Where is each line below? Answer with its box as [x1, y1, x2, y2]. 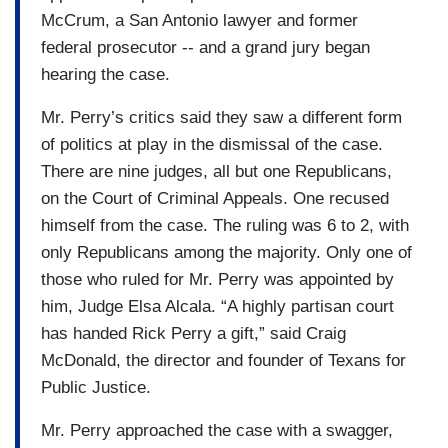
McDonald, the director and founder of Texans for [41, 350, 406, 370]
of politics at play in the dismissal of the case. [41, 134, 383, 154]
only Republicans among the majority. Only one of [41, 242, 412, 262]
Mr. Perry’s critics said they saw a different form [41, 107, 402, 127]
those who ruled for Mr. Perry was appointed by [41, 269, 394, 289]
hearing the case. [41, 64, 170, 84]
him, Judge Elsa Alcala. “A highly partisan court [41, 296, 394, 316]
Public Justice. [41, 377, 151, 397]
